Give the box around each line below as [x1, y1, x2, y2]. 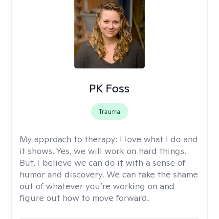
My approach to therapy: [20, 133, 120, 145]
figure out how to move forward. [20, 192, 149, 203]
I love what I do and [120, 133, 198, 145]
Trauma [98, 107, 120, 116]
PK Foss [89, 81, 130, 96]
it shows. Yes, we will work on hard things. [20, 145, 186, 156]
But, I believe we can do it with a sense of [20, 157, 185, 168]
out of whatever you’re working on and [20, 180, 175, 192]
